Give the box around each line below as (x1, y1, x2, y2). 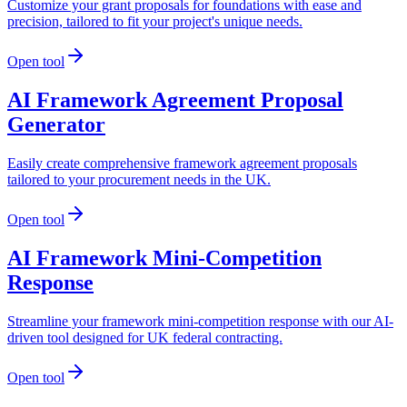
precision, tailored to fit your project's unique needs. (7, 14, 303, 30)
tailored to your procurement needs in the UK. (7, 172, 271, 188)
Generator (7, 113, 105, 137)
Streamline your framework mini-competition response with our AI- (7, 313, 393, 329)
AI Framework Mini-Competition (7, 246, 322, 271)
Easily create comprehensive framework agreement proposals (7, 155, 357, 172)
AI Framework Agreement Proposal (7, 88, 343, 113)
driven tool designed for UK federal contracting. (7, 329, 283, 345)
